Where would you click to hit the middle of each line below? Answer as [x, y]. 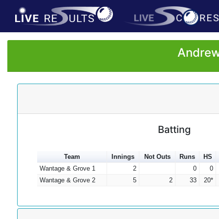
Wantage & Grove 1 [67, 168]
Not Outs [157, 157]
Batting [174, 130]
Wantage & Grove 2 [67, 180]
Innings [123, 157]
